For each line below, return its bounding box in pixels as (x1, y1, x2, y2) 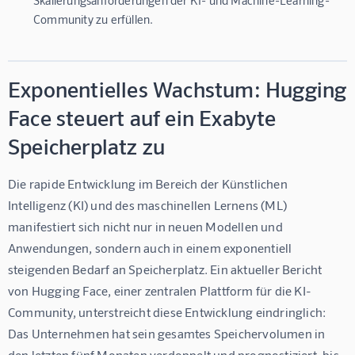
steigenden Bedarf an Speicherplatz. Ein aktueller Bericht (8, 261, 325, 277)
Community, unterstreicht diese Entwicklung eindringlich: (8, 303, 329, 319)
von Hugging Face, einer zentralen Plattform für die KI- (8, 282, 312, 298)
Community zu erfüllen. (33, 11, 154, 26)
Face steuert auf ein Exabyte (8, 103, 277, 131)
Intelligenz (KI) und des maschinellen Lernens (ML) (8, 197, 290, 212)
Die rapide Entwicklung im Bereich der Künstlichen (8, 175, 291, 191)
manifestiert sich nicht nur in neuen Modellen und (8, 218, 286, 234)
